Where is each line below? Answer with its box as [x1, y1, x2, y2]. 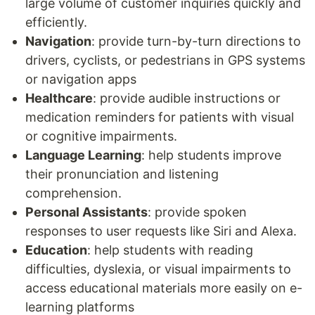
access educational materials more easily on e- [25, 281, 302, 296]
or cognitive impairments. [25, 129, 177, 144]
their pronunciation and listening [25, 167, 219, 182]
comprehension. [25, 186, 122, 201]
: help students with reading [87, 243, 253, 258]
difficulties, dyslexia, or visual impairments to [25, 262, 291, 277]
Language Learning [25, 148, 141, 163]
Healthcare [25, 91, 93, 106]
